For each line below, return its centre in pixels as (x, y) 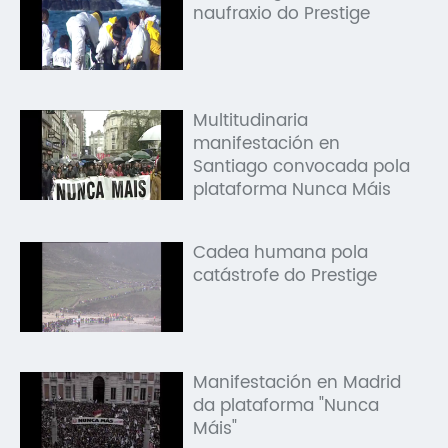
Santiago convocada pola (302, 166)
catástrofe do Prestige (285, 275)
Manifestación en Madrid (297, 382)
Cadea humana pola (281, 252)
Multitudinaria (251, 120)
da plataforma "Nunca (286, 405)
